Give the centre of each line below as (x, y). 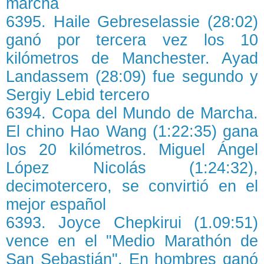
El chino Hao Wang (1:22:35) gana (132, 131)
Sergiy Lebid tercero (78, 95)
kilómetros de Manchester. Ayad (132, 58)
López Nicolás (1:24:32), (132, 168)
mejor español (56, 204)
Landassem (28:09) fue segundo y (132, 77)
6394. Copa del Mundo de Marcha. (132, 113)
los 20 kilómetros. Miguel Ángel (132, 150)
